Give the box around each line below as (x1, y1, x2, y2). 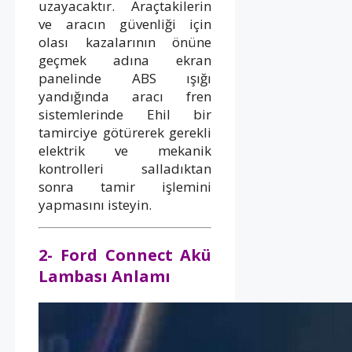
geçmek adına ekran (38, 50, 212, 69)
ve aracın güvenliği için (38, 14, 212, 33)
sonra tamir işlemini (38, 177, 212, 196)
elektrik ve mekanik (38, 141, 212, 159)
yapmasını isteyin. (38, 195, 152, 214)
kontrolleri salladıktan (38, 159, 212, 178)
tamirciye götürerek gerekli (38, 123, 212, 141)
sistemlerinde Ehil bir (38, 104, 212, 123)
